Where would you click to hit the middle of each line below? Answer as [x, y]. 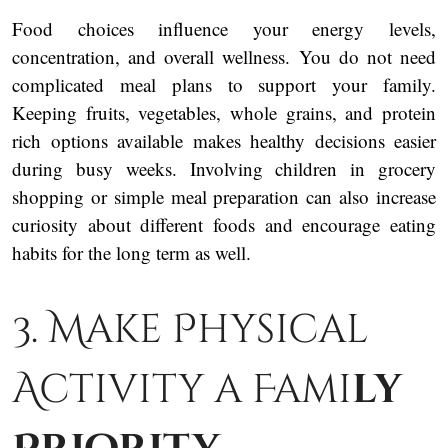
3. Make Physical [190, 330]
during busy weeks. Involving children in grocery [224, 168]
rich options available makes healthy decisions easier [224, 140]
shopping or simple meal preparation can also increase [224, 196]
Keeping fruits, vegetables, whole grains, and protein [224, 112]
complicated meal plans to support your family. [224, 84]
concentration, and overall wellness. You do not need [224, 56]
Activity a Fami [182, 390]
